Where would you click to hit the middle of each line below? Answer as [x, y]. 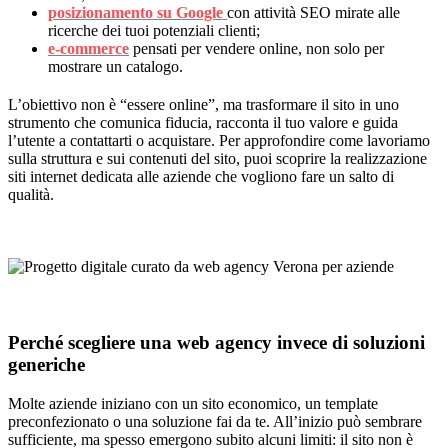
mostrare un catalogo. [115, 66]
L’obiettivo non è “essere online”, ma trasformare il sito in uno [203, 104]
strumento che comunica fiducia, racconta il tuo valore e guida [203, 122]
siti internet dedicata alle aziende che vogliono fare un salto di [201, 176]
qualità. [31, 194]
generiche [46, 365]
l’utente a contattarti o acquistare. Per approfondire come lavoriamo [219, 140]
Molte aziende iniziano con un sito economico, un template [193, 404]
